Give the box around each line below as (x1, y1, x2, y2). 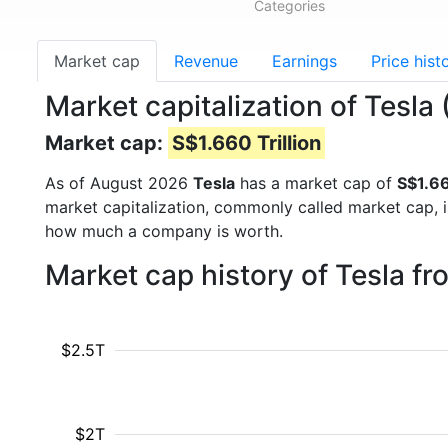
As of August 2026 (45, 173, 193, 193)
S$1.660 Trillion (172, 131, 321, 155)
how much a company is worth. (45, 221, 283, 241)
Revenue (174, 51, 238, 71)
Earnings (272, 51, 337, 71)
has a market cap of (235, 173, 397, 193)
